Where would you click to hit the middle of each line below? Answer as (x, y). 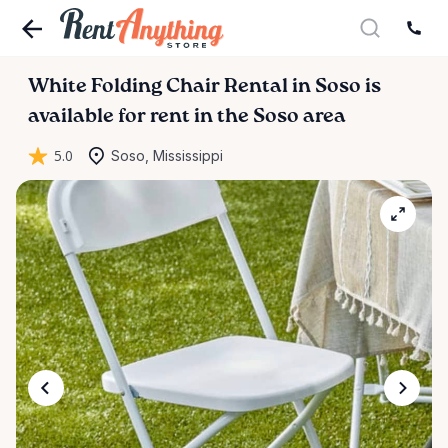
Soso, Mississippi (167, 155)
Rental (256, 87)
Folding (126, 87)
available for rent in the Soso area (187, 117)
